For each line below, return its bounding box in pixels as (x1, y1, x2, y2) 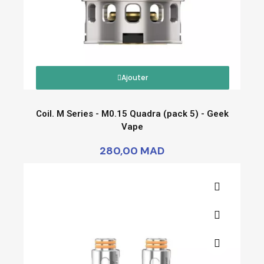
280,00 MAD (100, 143, 164, 158)
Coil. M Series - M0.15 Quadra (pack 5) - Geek (35, 108, 229, 119)
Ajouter (121, 72, 148, 82)
